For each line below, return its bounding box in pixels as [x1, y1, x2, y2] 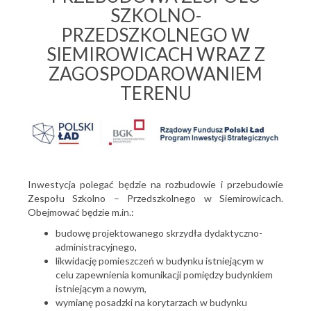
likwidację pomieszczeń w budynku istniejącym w [56, 254, 264, 267]
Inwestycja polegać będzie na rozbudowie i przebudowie [28, 178, 283, 190]
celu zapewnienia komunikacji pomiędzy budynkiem [56, 268, 273, 280]
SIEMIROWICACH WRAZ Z [46, 43, 265, 65]
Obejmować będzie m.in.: [28, 205, 134, 218]
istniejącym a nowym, [56, 282, 146, 294]
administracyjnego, [56, 240, 137, 253]
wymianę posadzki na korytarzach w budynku [56, 296, 247, 308]
